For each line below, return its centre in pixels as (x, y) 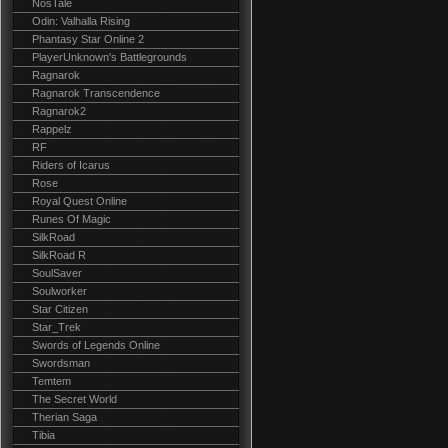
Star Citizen (60, 309)
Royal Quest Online (79, 201)
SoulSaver (57, 273)
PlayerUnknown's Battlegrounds (109, 57)
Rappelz (52, 129)
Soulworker (59, 291)
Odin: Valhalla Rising (81, 21)
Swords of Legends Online (96, 345)
